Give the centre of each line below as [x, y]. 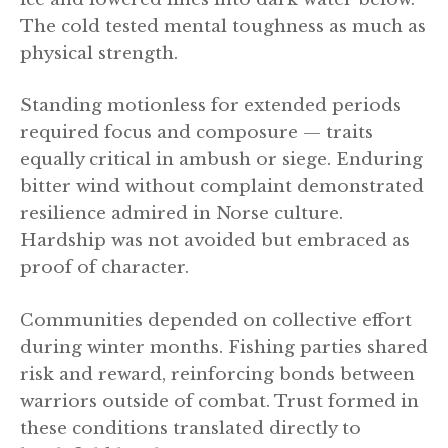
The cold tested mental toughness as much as [223, 26]
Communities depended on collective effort [216, 320]
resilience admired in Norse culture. [181, 214]
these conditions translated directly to [190, 428]
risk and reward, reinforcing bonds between [217, 374]
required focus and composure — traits [196, 133]
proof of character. [104, 268]
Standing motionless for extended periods [210, 106]
